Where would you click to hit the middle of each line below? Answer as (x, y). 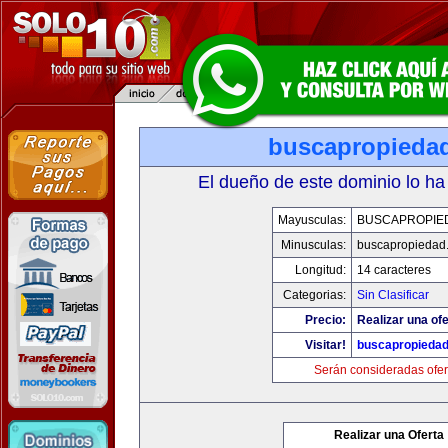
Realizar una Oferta (389, 435)
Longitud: (320, 270)
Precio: (325, 320)
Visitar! (325, 345)
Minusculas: (313, 245)
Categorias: (314, 295)
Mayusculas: (311, 220)
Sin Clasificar (392, 295)
